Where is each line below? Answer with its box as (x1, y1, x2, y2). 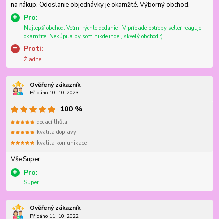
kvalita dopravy (37, 129, 77, 136)
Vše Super (10, 155, 40, 164)
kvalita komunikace (37, 139, 87, 147)
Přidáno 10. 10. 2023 (29, 88, 79, 96)
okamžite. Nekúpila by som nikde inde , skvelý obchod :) (23, 32, 163, 40)
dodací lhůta (37, 118, 68, 126)
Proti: (23, 44, 43, 54)
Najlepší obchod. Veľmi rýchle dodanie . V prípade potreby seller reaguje (23, 24, 201, 32)
